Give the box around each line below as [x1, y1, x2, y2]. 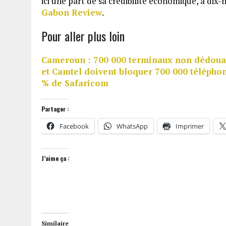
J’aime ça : [41, 153, 70, 162]
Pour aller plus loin [41, 26, 125, 45]
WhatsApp [117, 121, 148, 131]
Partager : [41, 104, 69, 113]
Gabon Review [41, 6, 102, 18]
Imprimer [176, 121, 204, 131]
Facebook [60, 121, 89, 131]
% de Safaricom [41, 77, 108, 89]
